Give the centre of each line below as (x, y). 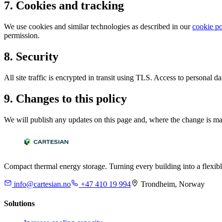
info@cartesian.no (42, 184)
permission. (22, 36)
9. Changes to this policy (65, 98)
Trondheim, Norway (173, 184)
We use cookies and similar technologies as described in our (98, 27)
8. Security (31, 57)
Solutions (19, 204)
